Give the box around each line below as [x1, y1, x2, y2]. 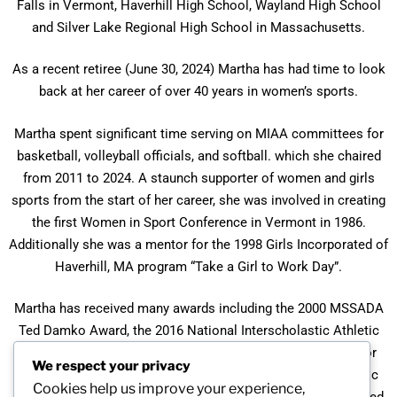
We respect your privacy [32, 357, 191, 374]
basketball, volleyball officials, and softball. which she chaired [16, 147, 381, 164]
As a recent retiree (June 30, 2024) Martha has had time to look [12, 61, 385, 77]
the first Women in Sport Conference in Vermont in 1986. [31, 214, 366, 230]
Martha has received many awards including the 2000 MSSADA [13, 300, 384, 316]
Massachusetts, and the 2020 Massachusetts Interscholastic [19, 367, 378, 383]
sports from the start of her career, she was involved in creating [12, 191, 385, 208]
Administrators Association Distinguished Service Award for [20, 345, 377, 361]
